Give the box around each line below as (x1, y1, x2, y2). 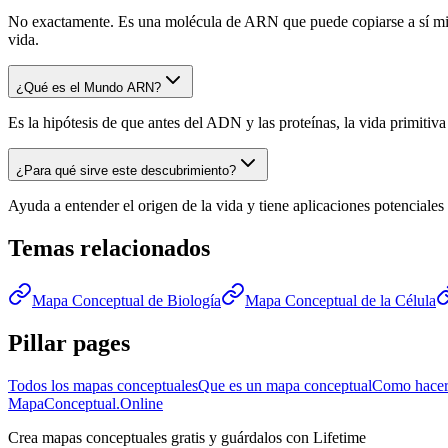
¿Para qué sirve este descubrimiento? (16, 163, 236, 179)
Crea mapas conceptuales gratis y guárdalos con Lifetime (8, 428, 366, 446)
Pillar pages (8, 330, 130, 357)
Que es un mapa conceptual (198, 376, 372, 394)
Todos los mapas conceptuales (8, 376, 198, 394)
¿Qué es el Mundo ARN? (16, 80, 161, 96)
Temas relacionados (8, 235, 210, 262)
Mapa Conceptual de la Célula (245, 292, 436, 310)
